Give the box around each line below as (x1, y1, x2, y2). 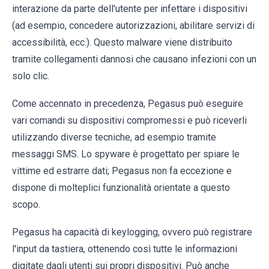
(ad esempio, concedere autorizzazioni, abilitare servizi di (12, 20, 255, 32)
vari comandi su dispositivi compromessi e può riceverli (12, 115, 247, 127)
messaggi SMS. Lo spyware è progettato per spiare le (12, 148, 240, 160)
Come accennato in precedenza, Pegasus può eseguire (12, 98, 243, 110)
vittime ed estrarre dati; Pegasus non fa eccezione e (12, 165, 232, 177)
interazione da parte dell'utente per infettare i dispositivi (12, 3, 247, 15)
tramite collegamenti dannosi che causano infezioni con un (12, 53, 256, 65)
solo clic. (12, 70, 49, 82)
